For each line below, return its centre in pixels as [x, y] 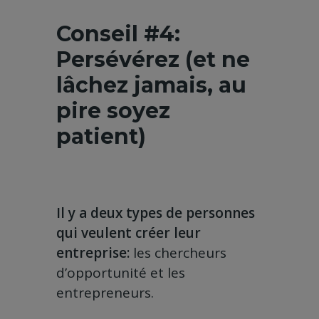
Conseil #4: [118, 34]
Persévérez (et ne [153, 60]
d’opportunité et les [121, 273]
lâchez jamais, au [151, 85]
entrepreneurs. [105, 293]
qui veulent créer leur [129, 233]
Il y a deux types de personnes [156, 213]
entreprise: [93, 253]
